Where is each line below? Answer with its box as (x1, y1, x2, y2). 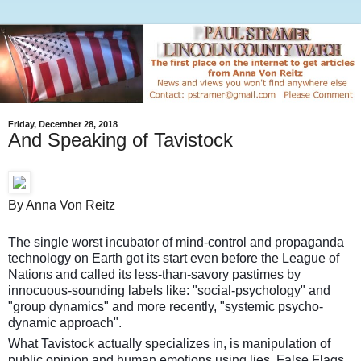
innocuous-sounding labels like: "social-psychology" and (8, 284, 330, 297)
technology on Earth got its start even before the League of (8, 251, 339, 265)
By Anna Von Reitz (8, 198, 115, 212)
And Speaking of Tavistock (8, 129, 233, 151)
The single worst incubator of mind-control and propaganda (8, 235, 344, 249)
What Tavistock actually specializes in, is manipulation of (8, 337, 330, 351)
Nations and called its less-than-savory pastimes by (8, 268, 301, 281)
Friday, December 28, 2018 (8, 119, 118, 130)
